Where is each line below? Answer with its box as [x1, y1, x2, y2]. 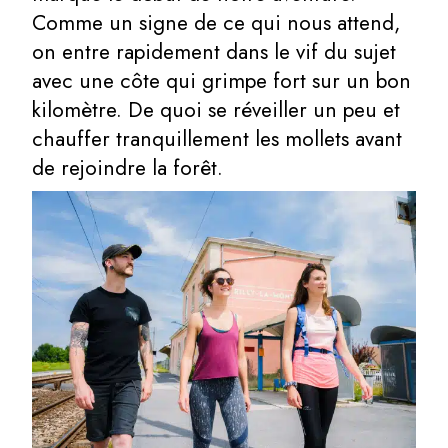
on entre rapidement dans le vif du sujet [32, 37, 396, 68]
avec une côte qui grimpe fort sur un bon [32, 66, 411, 97]
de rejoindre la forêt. [32, 153, 223, 184]
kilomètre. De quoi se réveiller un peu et [32, 95, 400, 126]
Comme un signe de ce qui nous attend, [32, 8, 400, 39]
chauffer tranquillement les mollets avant [32, 124, 402, 155]
